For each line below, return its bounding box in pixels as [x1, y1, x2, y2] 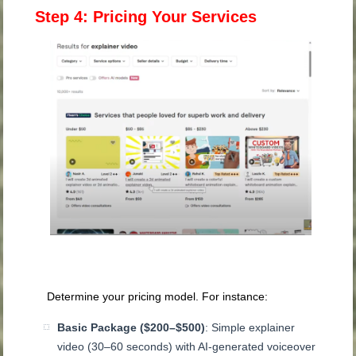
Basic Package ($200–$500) [57, 320, 206, 334]
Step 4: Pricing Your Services [35, 8, 257, 26]
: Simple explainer [205, 320, 296, 334]
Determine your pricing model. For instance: [47, 289, 269, 303]
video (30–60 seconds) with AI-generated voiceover [57, 339, 316, 353]
